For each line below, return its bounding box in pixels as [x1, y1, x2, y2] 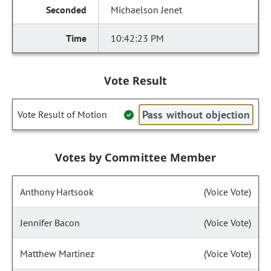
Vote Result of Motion [18, 108, 107, 120]
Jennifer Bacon [20, 217, 80, 229]
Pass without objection [142, 108, 250, 122]
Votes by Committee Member [55, 150, 216, 165]
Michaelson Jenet [111, 4, 183, 16]
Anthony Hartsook [20, 186, 94, 198]
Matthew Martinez [20, 247, 94, 260]
